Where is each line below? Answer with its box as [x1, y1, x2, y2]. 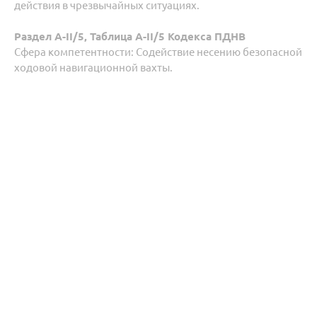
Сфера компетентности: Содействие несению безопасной [14, 46, 302, 58]
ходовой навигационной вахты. [14, 62, 173, 74]
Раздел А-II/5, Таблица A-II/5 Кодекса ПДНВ [14, 30, 246, 42]
